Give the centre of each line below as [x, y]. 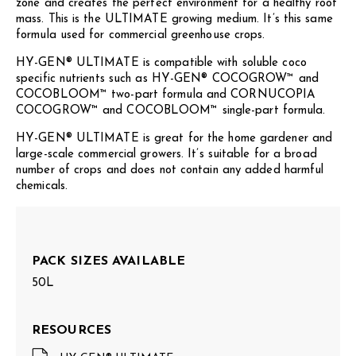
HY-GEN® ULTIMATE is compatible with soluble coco [161, 63]
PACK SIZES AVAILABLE [108, 261]
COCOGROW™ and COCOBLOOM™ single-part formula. [171, 111]
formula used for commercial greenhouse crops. [141, 35]
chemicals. [42, 186]
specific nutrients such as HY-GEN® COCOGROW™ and [167, 79]
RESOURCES [72, 331]
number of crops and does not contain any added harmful [170, 170]
